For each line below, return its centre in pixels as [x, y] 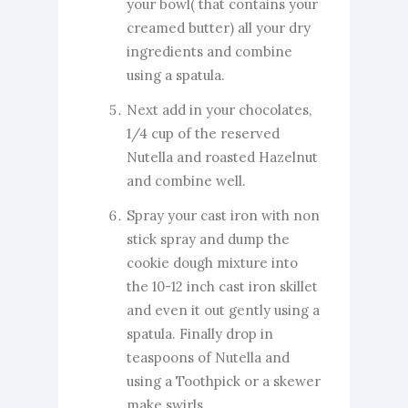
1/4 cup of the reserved [203, 133]
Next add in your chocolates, [219, 109]
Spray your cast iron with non [223, 215]
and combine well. [188, 180]
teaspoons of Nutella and [208, 357]
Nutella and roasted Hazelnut [222, 157]
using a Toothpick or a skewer [224, 381]
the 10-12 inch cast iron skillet [222, 286]
